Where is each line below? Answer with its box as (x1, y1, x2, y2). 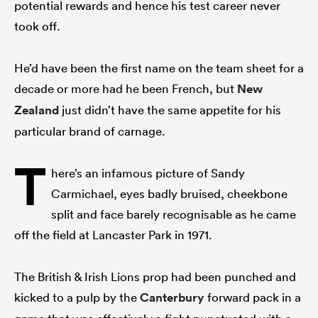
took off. (14, 18, 63, 33)
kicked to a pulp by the (14, 289, 140, 305)
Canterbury (140, 289, 204, 305)
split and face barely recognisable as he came (51, 206, 297, 221)
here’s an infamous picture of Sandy (51, 165, 246, 180)
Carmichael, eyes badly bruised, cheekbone (51, 185, 288, 201)
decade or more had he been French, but (14, 80, 237, 96)
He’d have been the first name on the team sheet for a (14, 60, 304, 75)
